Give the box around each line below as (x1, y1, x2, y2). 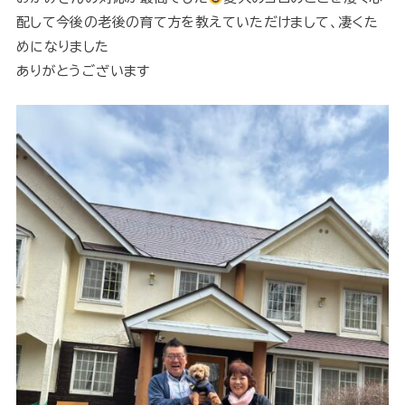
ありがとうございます (15, 64, 150, 79)
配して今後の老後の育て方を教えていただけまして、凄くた (15, 15, 379, 30)
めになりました (15, 40, 109, 54)
